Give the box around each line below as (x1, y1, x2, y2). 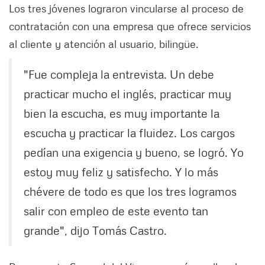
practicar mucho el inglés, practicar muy (24, 86, 231, 101)
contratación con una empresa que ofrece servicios (9, 20, 251, 33)
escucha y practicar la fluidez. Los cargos (24, 125, 235, 140)
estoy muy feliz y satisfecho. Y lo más (24, 164, 218, 179)
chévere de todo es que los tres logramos (24, 184, 237, 199)
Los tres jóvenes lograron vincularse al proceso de (9, 2, 244, 15)
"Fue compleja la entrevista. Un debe (24, 67, 214, 82)
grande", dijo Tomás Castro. (24, 223, 167, 238)
